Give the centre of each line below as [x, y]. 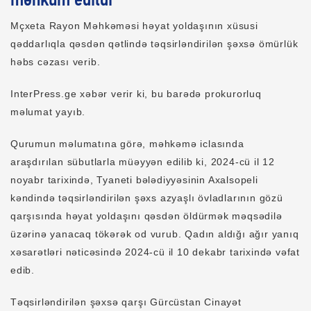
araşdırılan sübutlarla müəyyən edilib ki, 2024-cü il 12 [143, 162]
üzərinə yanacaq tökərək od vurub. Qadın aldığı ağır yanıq [155, 234]
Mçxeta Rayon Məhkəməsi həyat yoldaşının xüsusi [134, 26]
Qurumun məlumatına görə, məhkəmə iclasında [127, 144]
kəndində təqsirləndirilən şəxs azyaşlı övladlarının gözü [147, 198]
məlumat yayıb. [48, 112]
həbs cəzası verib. [56, 62]
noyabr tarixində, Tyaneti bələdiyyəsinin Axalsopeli [134, 180]
